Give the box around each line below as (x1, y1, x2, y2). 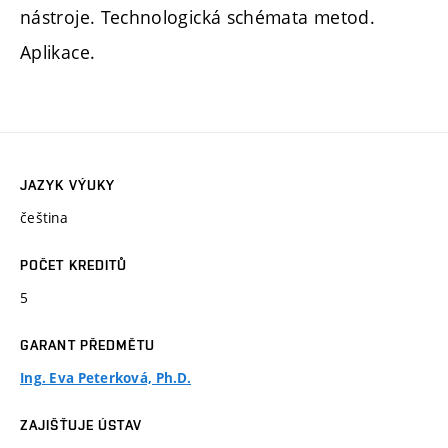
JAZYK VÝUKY (20, 177, 116, 194)
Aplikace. (20, 39, 96, 64)
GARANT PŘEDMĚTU (20, 337, 155, 354)
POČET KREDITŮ (20, 257, 128, 274)
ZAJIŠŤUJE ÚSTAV (20, 417, 142, 434)
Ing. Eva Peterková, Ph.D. (20, 369, 191, 388)
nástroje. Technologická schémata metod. (20, 4, 376, 29)
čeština (20, 208, 68, 228)
